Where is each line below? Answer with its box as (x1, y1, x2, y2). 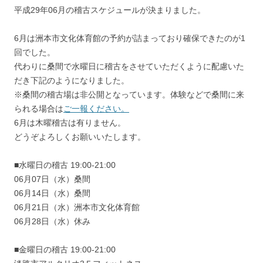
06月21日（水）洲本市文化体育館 (14, 203, 140, 213)
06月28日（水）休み (14, 217, 90, 227)
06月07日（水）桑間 (14, 174, 90, 184)
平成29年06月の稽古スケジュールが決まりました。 (14, 5, 205, 15)
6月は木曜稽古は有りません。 (14, 118, 126, 128)
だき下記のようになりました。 (14, 76, 129, 86)
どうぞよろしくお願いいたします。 (14, 132, 146, 142)
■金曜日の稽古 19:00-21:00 (14, 245, 116, 255)
